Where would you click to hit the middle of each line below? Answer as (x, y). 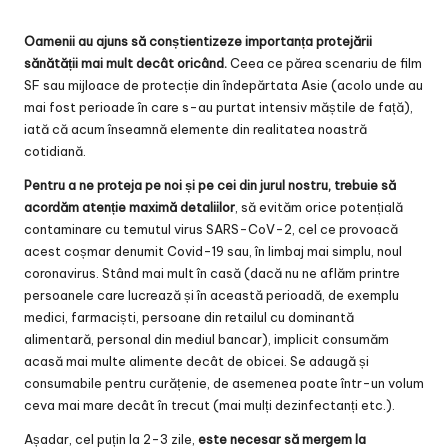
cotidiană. (55, 150)
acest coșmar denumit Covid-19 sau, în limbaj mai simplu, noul (213, 250)
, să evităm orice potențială (319, 206)
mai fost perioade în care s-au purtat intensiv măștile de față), (218, 106)
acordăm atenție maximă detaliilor (129, 206)
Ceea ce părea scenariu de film (324, 62)
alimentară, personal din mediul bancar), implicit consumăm (206, 338)
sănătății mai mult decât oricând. (125, 62)
